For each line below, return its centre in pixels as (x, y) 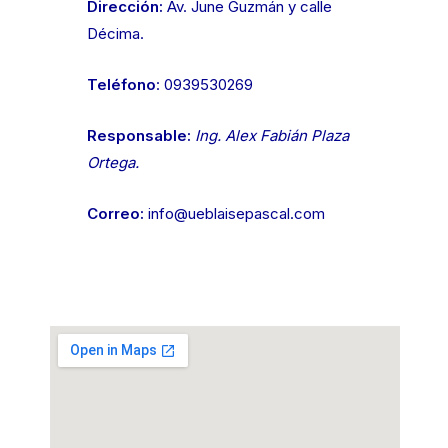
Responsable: (138, 135)
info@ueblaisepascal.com (236, 213)
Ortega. (112, 162)
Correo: (115, 213)
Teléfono (121, 84)
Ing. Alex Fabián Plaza (271, 135)
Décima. (115, 33)
